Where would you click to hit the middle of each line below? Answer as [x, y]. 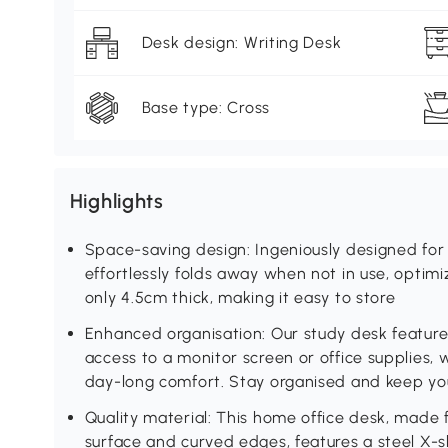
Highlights [116, 201]
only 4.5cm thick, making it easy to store [240, 298]
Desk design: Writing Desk [241, 43]
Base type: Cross [205, 108]
